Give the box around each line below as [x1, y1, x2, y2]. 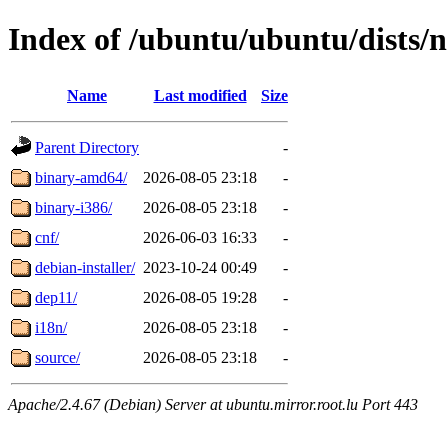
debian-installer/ [35, 258, 135, 276]
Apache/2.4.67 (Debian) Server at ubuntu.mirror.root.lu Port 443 [8, 395, 418, 413]
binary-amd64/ [35, 168, 127, 186]
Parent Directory [35, 138, 139, 156]
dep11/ [35, 288, 77, 306]
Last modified [153, 86, 247, 104]
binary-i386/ [35, 198, 112, 216]
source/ [35, 348, 80, 366]
